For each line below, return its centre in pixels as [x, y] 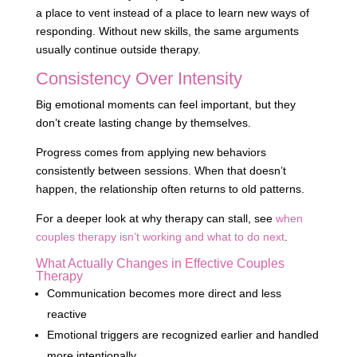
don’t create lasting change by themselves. [143, 123]
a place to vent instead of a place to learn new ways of [172, 13]
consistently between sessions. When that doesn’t [161, 171]
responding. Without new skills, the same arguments [167, 31]
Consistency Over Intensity [139, 79]
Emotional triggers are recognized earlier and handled [182, 335]
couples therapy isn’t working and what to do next [160, 237]
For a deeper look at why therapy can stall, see [155, 219]
